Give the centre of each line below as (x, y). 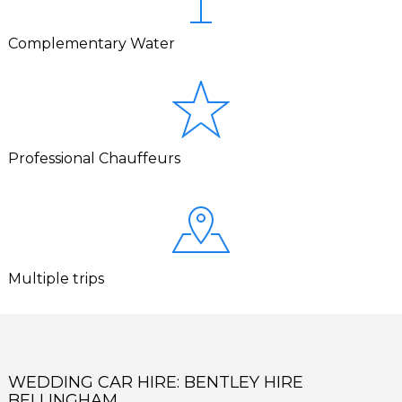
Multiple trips (57, 278)
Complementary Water (92, 43)
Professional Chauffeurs (95, 159)
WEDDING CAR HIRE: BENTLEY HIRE (156, 383)
